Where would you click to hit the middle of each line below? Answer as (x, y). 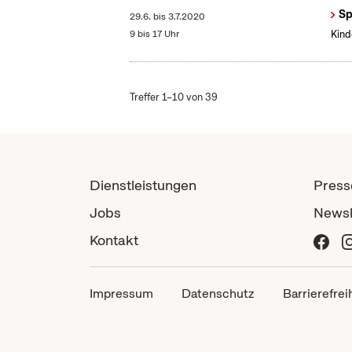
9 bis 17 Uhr (155, 34)
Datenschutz (218, 294)
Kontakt (114, 240)
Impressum (121, 294)
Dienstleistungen (143, 185)
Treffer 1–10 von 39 (174, 97)
